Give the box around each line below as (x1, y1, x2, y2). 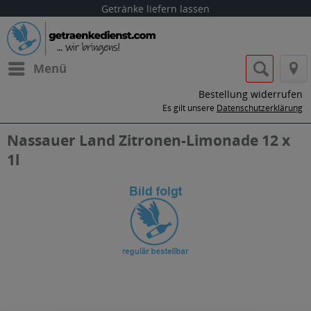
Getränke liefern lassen (101, 2, 210, 15)
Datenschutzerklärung (217, 102, 303, 114)
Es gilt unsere (162, 102, 217, 114)
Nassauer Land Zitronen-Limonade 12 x (7, 131, 290, 150)
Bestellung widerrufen (199, 87, 303, 101)
